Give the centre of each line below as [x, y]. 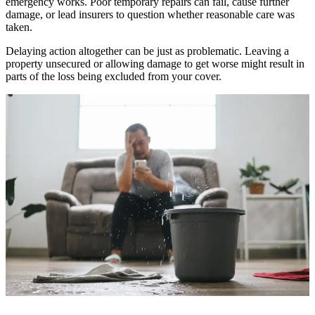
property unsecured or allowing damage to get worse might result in [155, 63]
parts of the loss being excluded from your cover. [114, 76]
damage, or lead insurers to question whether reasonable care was [150, 14]
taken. [19, 27]
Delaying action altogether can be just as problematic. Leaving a [147, 51]
